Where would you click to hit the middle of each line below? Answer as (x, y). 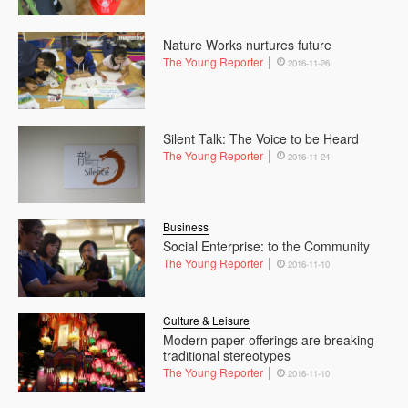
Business (186, 227)
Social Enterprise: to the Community (267, 246)
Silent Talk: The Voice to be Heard (261, 139)
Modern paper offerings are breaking (269, 340)
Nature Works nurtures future (248, 44)
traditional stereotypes (227, 356)
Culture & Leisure (207, 321)
